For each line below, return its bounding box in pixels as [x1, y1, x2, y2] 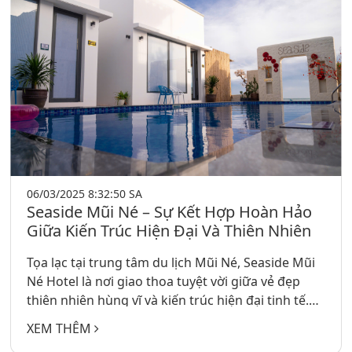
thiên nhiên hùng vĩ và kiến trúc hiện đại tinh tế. [27, 291, 310, 310]
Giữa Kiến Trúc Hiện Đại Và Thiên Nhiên [27, 220, 312, 242]
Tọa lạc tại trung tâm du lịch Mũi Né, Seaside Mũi [27, 254, 316, 272]
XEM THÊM [27, 319, 95, 337]
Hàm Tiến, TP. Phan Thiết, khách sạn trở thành [27, 329, 300, 347]
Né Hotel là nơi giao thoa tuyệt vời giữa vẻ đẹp [27, 273, 301, 291]
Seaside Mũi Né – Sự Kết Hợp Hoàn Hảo [27, 201, 313, 223]
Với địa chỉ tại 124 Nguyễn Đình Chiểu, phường [27, 310, 302, 328]
